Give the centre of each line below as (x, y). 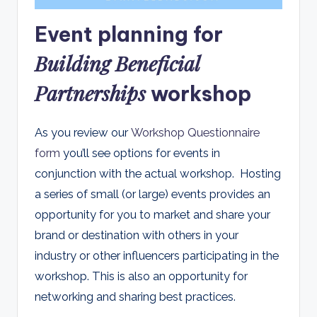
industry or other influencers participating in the (157, 255)
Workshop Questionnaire (195, 132)
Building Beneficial (117, 63)
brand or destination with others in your (137, 235)
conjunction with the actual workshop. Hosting (158, 173)
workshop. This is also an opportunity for (141, 276)
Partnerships (93, 92)
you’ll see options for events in (140, 152)
